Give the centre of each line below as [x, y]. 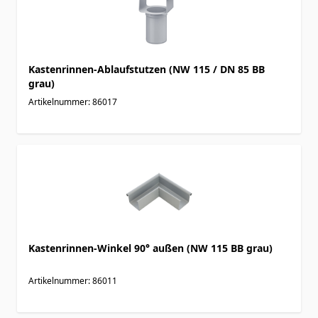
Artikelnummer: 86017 [73, 102]
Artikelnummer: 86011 [73, 280]
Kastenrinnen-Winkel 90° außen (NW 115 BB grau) [150, 248]
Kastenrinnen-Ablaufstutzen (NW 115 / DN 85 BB [147, 69]
